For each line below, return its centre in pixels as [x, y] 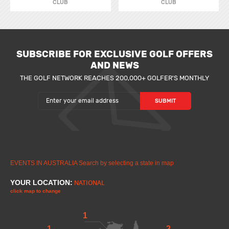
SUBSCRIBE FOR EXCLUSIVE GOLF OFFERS [114, 54]
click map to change [36, 191]
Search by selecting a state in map [126, 163]
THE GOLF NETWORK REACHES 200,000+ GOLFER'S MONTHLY [114, 78]
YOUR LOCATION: [41, 182]
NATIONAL [89, 182]
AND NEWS [114, 65]
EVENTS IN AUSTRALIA [44, 163]
